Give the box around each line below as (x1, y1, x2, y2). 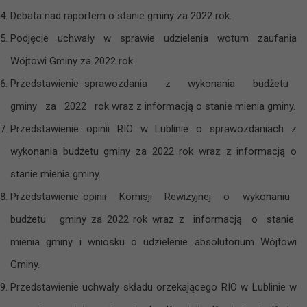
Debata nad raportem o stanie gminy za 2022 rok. (10, 9, 232, 22)
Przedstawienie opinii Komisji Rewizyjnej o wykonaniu (10, 190, 297, 203)
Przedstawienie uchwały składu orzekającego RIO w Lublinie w (10, 280, 297, 293)
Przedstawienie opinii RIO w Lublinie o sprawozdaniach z (10, 122, 297, 135)
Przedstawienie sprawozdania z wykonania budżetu (10, 77, 297, 90)
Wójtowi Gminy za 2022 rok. (10, 54, 135, 67)
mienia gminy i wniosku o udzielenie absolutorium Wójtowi (10, 235, 297, 248)
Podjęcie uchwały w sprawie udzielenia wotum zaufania (10, 32, 297, 45)
